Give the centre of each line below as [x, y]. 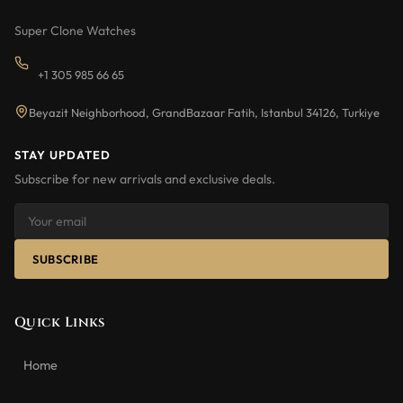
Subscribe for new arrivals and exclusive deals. [145, 179]
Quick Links [60, 322]
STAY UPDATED [63, 155]
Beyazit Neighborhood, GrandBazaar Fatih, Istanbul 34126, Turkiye [204, 112]
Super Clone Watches [75, 31]
